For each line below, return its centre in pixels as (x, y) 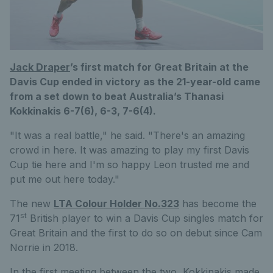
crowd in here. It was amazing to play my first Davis (129, 150)
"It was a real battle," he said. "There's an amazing (127, 135)
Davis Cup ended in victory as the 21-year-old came (135, 81)
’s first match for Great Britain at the (159, 67)
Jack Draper (40, 67)
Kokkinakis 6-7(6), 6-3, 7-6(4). (83, 111)
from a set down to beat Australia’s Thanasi (117, 96)
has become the (218, 203)
